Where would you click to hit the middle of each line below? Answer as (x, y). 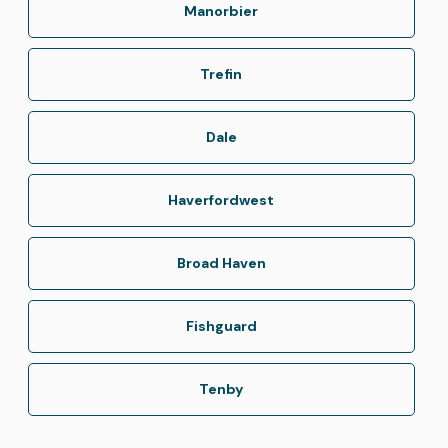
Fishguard (221, 325)
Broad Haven (221, 262)
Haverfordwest (221, 199)
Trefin (221, 73)
